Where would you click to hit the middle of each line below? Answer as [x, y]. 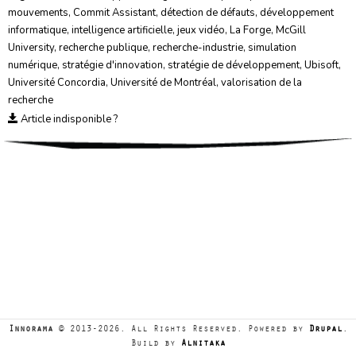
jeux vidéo [201, 30]
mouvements [38, 13]
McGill [291, 30]
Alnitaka [203, 344]
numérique [33, 65]
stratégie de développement [234, 65]
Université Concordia [57, 83]
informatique [37, 30]
